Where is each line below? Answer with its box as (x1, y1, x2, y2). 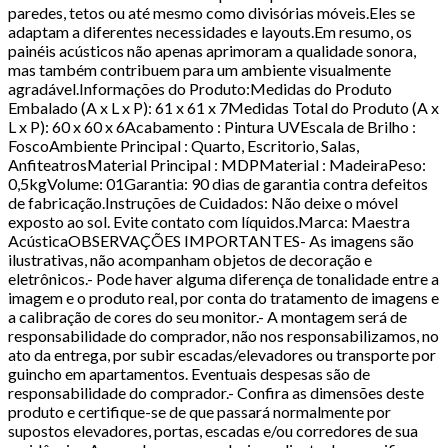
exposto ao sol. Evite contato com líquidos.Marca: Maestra (8, 211, 410, 231)
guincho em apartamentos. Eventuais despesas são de (8, 363, 370, 383)
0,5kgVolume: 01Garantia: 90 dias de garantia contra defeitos (8, 173, 428, 193)
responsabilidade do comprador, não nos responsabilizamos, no (8, 325, 439, 345)
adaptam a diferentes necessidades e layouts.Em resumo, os (8, 21, 412, 41)
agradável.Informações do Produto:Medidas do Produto (8, 78, 392, 98)
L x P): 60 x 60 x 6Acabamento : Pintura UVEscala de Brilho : (8, 116, 416, 136)
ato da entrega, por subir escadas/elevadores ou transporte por (8, 344, 436, 364)
